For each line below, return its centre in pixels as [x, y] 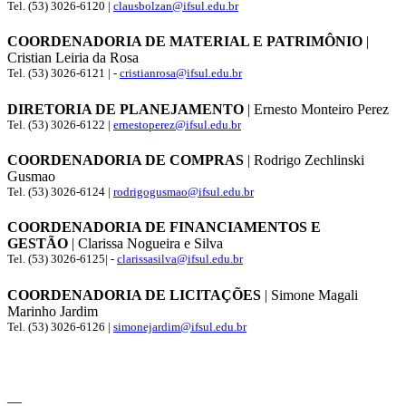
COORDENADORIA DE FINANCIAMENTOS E [164, 227]
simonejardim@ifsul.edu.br [180, 326]
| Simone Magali [309, 295]
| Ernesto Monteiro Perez [316, 109]
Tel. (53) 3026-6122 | [60, 124]
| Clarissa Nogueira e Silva [145, 244]
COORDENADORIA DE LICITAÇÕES [134, 295]
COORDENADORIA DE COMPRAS [126, 160]
